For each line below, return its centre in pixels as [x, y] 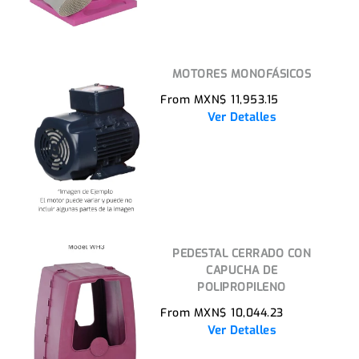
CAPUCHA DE [242, 271]
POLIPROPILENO [242, 288]
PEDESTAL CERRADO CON [242, 254]
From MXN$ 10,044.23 [222, 313]
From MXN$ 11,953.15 [220, 100]
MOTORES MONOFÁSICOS [242, 75]
